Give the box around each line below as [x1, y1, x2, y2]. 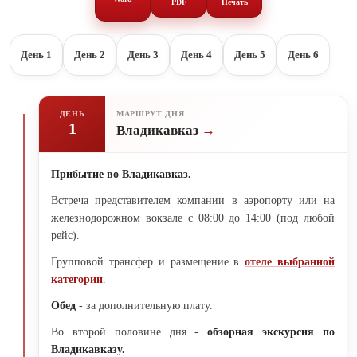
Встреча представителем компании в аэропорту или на [51, 194, 335, 206]
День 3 [127, 49, 159, 61]
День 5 [234, 49, 265, 61]
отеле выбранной [245, 255, 335, 268]
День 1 [21, 49, 52, 61]
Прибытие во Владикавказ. [51, 167, 191, 180]
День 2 [74, 49, 105, 61]
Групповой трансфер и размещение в [51, 255, 245, 268]
